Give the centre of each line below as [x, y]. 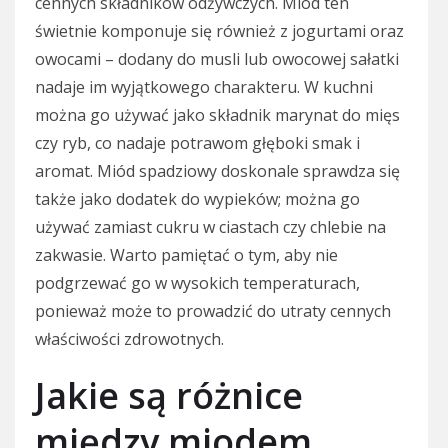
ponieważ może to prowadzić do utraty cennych [213, 310]
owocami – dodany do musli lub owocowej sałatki [217, 58]
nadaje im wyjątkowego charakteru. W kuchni [204, 86]
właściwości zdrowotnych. [129, 338]
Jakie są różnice [169, 395]
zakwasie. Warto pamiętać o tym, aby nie [186, 254]
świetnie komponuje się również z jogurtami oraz [219, 30]
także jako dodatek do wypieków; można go [197, 198]
